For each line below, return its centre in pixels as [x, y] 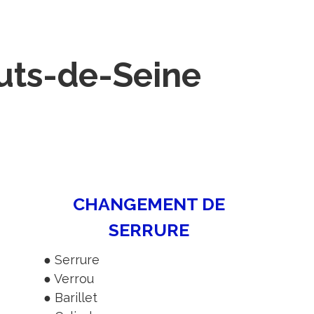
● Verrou [68, 278]
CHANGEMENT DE [149, 204]
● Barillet [70, 297]
